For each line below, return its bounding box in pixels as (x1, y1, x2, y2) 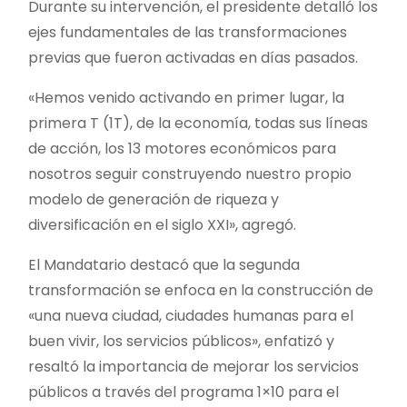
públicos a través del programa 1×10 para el (28, 381, 339, 402)
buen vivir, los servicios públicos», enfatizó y (28, 330, 334, 352)
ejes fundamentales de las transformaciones (28, 21, 347, 43)
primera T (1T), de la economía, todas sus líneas (28, 112, 368, 134)
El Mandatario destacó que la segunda (28, 253, 300, 275)
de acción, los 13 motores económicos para (28, 137, 336, 159)
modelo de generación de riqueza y (28, 188, 279, 210)
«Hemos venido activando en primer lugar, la (28, 86, 344, 108)
